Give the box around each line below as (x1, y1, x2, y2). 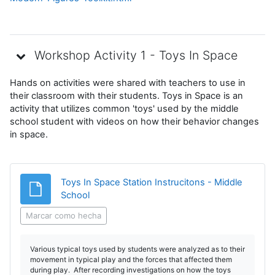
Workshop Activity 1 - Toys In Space (34, 48, 238, 63)
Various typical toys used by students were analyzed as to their (30, 244, 245, 254)
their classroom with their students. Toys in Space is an (10, 90, 243, 101)
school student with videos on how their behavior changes (10, 115, 259, 127)
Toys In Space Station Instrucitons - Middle (61, 176, 242, 188)
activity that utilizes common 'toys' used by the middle (10, 103, 239, 114)
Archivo (89, 188, 121, 200)
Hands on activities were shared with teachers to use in (10, 77, 246, 88)
